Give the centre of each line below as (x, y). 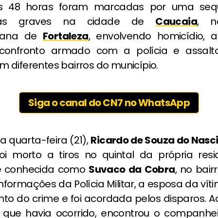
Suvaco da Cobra (132, 170)
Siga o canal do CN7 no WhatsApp (109, 103)
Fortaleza (65, 36)
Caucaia (176, 22)
